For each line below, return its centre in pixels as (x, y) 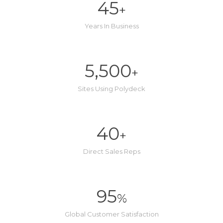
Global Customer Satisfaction (111, 214)
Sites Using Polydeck (111, 89)
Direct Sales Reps (111, 151)
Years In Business (111, 26)
